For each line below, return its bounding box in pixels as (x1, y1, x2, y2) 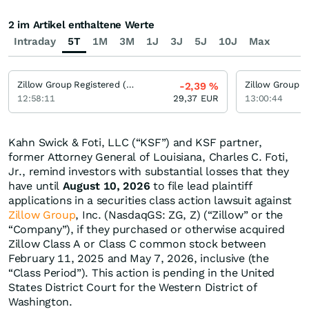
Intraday (14, 35, 56, 48)
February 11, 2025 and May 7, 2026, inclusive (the (8, 252, 269, 266)
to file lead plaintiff (150, 179, 252, 193)
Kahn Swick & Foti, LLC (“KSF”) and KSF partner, (8, 136, 262, 150)
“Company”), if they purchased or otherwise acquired (8, 223, 285, 237)
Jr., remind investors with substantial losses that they (8, 165, 289, 179)
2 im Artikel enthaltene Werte (8, 19, 154, 32)
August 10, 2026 (62, 179, 150, 193)
